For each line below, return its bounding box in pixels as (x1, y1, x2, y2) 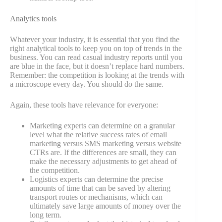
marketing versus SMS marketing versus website (30, 139, 181, 148)
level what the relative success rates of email (30, 130, 167, 139)
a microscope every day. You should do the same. (10, 80, 164, 89)
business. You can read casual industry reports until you (10, 53, 182, 62)
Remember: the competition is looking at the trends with (10, 71, 184, 80)
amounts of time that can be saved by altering (30, 184, 170, 193)
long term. (30, 211, 61, 220)
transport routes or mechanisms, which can (30, 193, 163, 202)
